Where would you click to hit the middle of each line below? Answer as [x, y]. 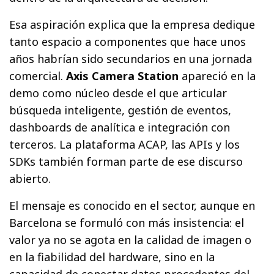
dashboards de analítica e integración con [120, 127]
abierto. [30, 178]
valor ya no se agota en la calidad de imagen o [131, 239]
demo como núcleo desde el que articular [118, 93]
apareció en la [217, 76]
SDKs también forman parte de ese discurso [126, 161]
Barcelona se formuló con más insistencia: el [127, 222]
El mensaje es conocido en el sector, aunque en [132, 205]
